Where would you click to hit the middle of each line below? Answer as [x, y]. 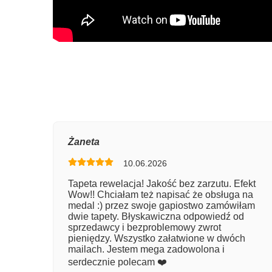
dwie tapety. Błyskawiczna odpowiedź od [156, 216]
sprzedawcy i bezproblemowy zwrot [144, 227]
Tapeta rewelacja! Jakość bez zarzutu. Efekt [162, 183]
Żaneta [84, 141]
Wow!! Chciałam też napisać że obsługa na [161, 194]
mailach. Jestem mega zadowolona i [146, 249]
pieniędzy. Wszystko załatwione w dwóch [157, 238]
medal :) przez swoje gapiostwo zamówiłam [161, 205]
